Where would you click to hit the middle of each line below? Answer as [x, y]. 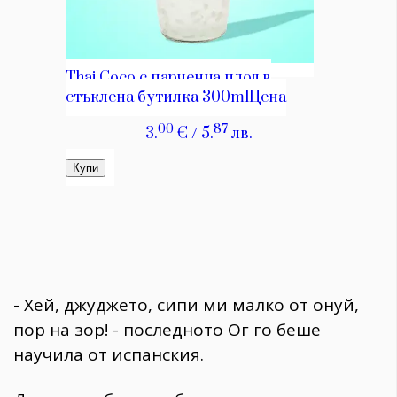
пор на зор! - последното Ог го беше [167, 330]
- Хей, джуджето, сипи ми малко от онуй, [186, 305]
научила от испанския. [109, 355]
